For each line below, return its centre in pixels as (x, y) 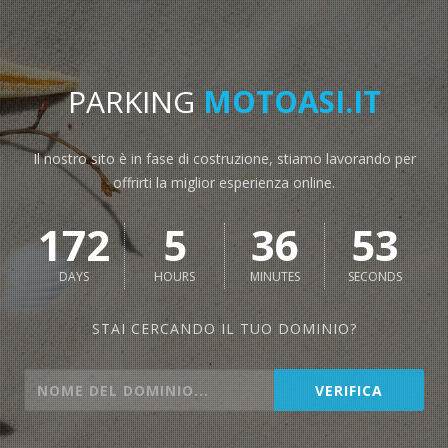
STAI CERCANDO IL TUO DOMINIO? (224, 328)
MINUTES (274, 276)
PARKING (135, 101)
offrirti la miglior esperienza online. (224, 182)
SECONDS (374, 276)
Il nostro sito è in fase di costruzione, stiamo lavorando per (224, 158)
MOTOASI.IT (291, 101)
